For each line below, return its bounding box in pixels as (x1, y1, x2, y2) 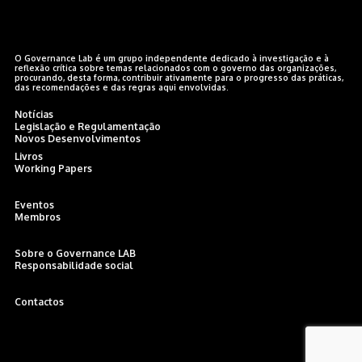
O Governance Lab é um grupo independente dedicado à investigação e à (15, 53, 330, 64)
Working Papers (15, 162, 93, 175)
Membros (15, 211, 61, 224)
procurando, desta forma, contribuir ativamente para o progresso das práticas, (15, 73, 344, 83)
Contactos (15, 296, 65, 309)
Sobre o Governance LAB (15, 247, 137, 260)
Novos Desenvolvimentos (15, 133, 141, 145)
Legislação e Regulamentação (15, 120, 162, 133)
